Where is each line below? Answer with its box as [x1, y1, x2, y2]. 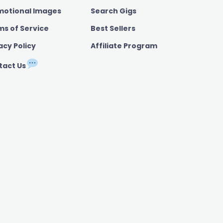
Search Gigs [90, 6, 136, 16]
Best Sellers [90, 23, 135, 34]
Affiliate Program [90, 41, 157, 51]
